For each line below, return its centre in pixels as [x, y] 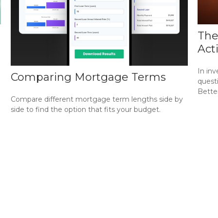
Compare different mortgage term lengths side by [97, 100]
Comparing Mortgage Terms [89, 77]
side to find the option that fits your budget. [86, 110]
